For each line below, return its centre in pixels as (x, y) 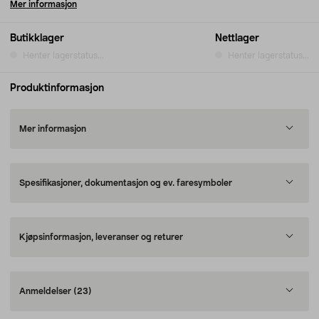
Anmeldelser (46, 291)
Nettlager (237, 38)
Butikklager (37, 38)
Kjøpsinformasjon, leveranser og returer (101, 237)
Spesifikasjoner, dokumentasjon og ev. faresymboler (126, 183)
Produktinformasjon (57, 88)
